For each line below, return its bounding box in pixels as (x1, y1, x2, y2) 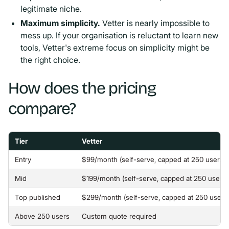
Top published (15, 193, 60, 201)
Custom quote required (82, 212, 156, 220)
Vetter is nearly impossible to (100, 18, 210, 28)
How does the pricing (8, 78, 156, 98)
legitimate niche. (20, 4, 82, 14)
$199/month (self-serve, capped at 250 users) (82, 174, 228, 182)
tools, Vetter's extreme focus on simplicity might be (20, 42, 210, 53)
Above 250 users (15, 212, 70, 220)
